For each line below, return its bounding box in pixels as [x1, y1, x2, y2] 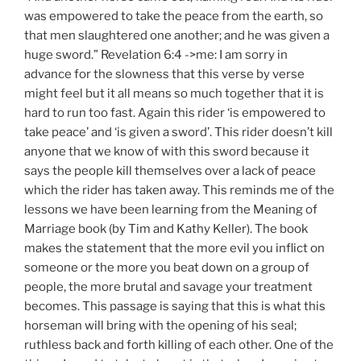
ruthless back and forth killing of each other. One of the [24, 338, 334, 353]
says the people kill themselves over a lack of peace [24, 164, 316, 179]
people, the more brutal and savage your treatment [24, 280, 313, 295]
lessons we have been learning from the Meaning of [24, 202, 317, 218]
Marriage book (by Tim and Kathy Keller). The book [24, 222, 308, 237]
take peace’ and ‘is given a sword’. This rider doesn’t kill [24, 125, 333, 140]
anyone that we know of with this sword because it [24, 144, 309, 160]
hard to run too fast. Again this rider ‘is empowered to [24, 106, 326, 121]
